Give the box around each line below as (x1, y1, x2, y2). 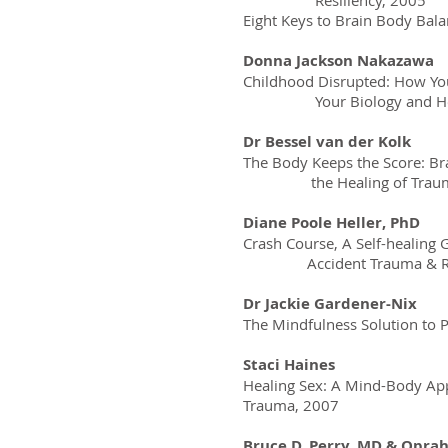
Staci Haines (243, 354, 335, 375)
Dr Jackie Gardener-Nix (243, 293, 417, 314)
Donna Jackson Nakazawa (243, 50, 434, 71)
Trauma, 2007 (243, 395, 339, 415)
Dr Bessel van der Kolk (243, 131, 411, 152)
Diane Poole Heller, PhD (243, 212, 420, 233)
